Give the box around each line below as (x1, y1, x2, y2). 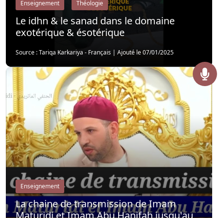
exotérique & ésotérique (16, 26, 125, 39)
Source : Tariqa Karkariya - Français (16, 48, 111, 56)
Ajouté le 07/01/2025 (117, 48, 174, 56)
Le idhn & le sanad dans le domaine (16, 14, 175, 27)
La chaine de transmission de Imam (16, 197, 176, 210)
